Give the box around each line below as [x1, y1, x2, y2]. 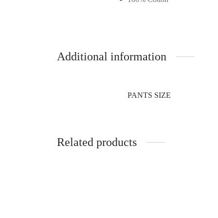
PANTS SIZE [127, 91, 171, 99]
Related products [57, 135, 137, 148]
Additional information [57, 50, 166, 63]
